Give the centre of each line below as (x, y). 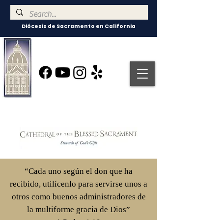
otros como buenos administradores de (79, 197)
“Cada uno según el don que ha (79, 171)
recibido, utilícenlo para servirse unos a (79, 184)
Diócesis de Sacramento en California (79, 26)
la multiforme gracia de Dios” (79, 209)
